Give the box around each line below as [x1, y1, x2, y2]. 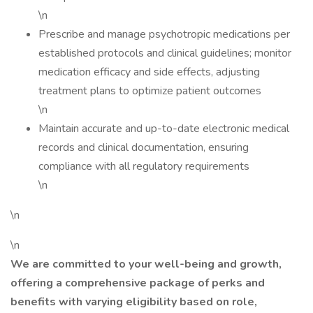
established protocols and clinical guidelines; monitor [38, 45, 291, 61]
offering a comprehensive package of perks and [10, 275, 265, 291]
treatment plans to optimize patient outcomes [38, 83, 264, 99]
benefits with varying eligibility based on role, [10, 294, 257, 310]
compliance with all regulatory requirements [38, 159, 252, 174]
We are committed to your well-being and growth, [10, 256, 282, 272]
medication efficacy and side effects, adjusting [38, 64, 260, 80]
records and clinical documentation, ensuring [38, 140, 249, 155]
